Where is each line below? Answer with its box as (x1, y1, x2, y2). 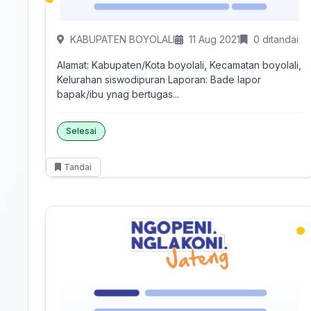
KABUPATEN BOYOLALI (70, 33, 175, 45)
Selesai (66, 126, 96, 136)
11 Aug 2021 (189, 33, 240, 45)
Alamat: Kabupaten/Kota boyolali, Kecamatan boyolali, (57, 59, 301, 71)
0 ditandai (253, 33, 299, 45)
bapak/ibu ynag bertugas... (57, 88, 179, 100)
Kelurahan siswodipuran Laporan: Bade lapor (57, 74, 168, 85)
